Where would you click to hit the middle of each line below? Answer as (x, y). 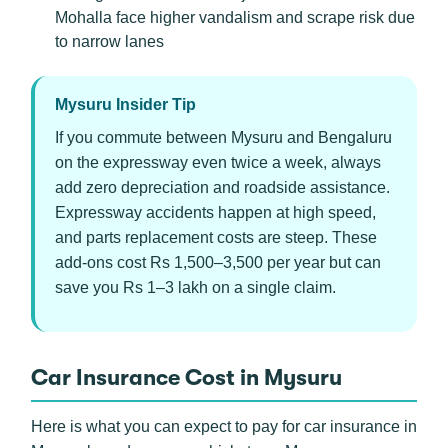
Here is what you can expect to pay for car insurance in (224, 426)
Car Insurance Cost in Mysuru (186, 377)
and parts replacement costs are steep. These (216, 237)
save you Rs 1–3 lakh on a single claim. (195, 287)
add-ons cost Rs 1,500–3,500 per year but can (218, 262)
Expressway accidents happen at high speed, (215, 212)
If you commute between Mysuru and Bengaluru (223, 137)
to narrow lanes (109, 41)
